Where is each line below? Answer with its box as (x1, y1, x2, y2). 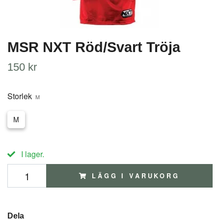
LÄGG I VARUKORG (92, 171, 180, 180)
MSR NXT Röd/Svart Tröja (7, 39, 180, 55)
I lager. (19, 148, 44, 160)
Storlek (7, 90, 32, 102)
